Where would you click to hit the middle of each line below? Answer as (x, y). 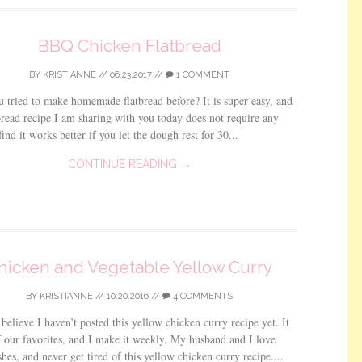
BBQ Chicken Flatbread (129, 46)
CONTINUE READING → (129, 164)
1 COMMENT (202, 75)
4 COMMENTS (202, 296)
